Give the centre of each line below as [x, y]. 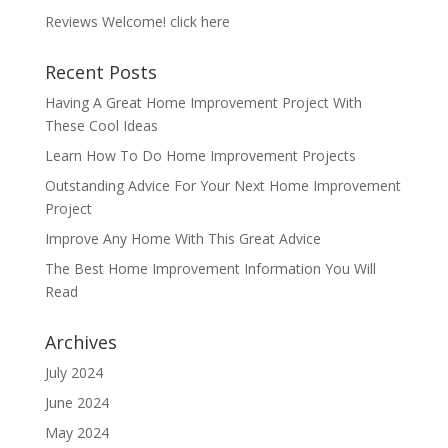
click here [199, 21]
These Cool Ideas [101, 125]
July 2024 [73, 372]
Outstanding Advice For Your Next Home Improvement [222, 185]
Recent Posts [100, 72]
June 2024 [76, 402]
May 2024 [76, 432]
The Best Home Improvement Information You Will [210, 268]
